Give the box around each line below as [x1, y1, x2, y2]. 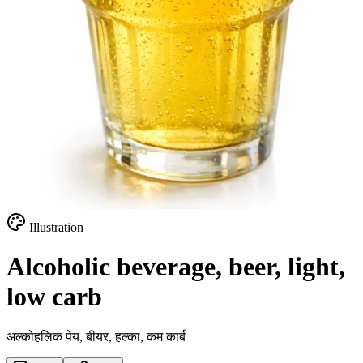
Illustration [26, 220, 83, 234]
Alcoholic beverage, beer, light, [6, 252, 345, 282]
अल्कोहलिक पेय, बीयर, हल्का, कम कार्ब [6, 329, 186, 344]
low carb [6, 282, 102, 312]
